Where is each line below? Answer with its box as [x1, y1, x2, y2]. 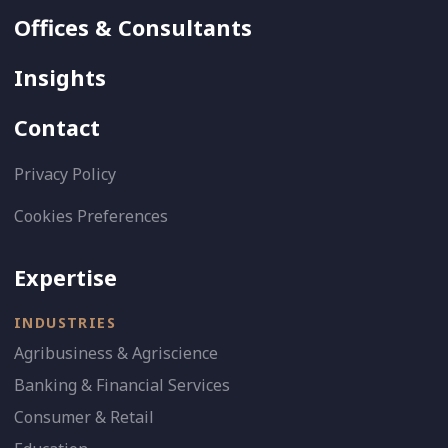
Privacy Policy [14, 162, 116, 185]
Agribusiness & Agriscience [14, 341, 218, 364]
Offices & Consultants [14, 12, 252, 42]
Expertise [14, 262, 117, 292]
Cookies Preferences [14, 204, 168, 227]
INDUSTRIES [14, 312, 116, 332]
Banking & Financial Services [14, 373, 230, 396]
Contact [14, 112, 100, 142]
